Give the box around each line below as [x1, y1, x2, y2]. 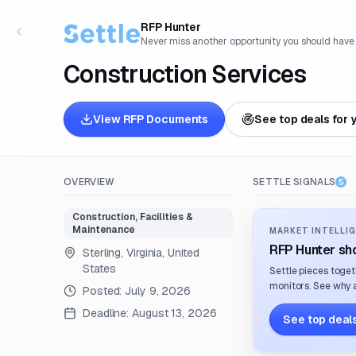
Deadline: [83, 306, 130, 320]
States [83, 261, 116, 276]
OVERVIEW [64, 176, 115, 188]
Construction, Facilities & [72, 211, 193, 223]
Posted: [83, 284, 126, 298]
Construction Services [64, 59, 307, 90]
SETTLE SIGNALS [253, 176, 336, 188]
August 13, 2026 [132, 306, 217, 320]
